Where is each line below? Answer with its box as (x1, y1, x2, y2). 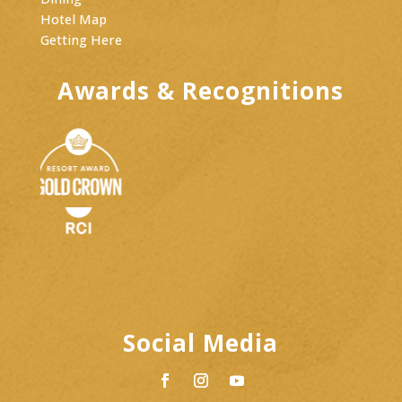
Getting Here (39, 31, 122, 48)
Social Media (123, 326, 279, 359)
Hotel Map (39, 10, 107, 28)
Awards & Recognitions (57, 74, 345, 107)
